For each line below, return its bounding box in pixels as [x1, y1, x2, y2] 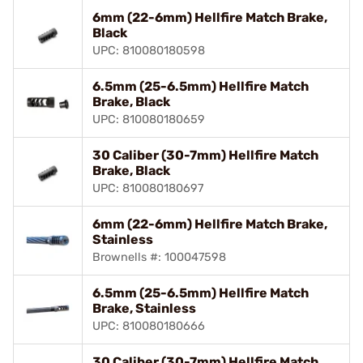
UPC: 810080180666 [92, 318, 205, 333]
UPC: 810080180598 [92, 43, 205, 58]
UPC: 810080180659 [92, 112, 205, 126]
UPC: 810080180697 [92, 181, 203, 195]
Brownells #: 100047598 [92, 250, 226, 264]
